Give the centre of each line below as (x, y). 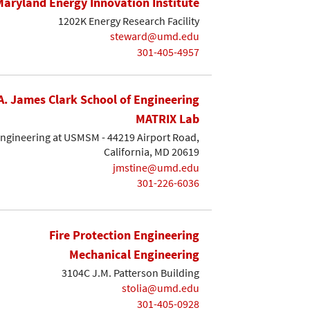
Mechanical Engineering (134, 255)
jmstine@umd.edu (156, 167)
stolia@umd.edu (161, 288)
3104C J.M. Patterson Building (130, 272)
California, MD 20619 (152, 151)
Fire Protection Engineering (124, 235)
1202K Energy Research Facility (129, 20)
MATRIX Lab (167, 119)
